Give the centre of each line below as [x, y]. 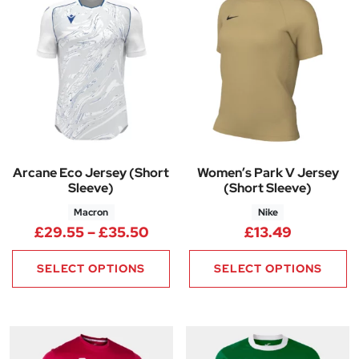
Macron [91, 213]
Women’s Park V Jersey [268, 173]
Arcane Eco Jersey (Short [91, 173]
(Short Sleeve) [268, 188]
